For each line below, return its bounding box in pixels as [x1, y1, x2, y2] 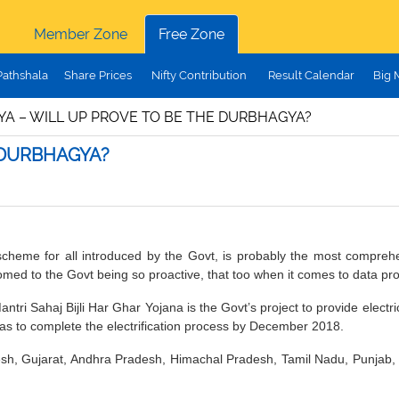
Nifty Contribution [151, 69, 247, 82]
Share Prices [63, 69, 132, 82]
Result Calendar [268, 69, 354, 82]
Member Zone [33, 26, 127, 43]
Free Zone [158, 26, 224, 43]
